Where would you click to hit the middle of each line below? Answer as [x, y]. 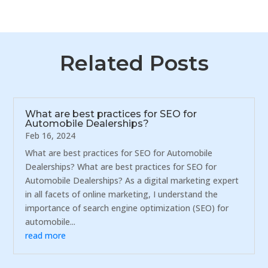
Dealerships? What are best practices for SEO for [121, 166]
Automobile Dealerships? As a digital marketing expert [132, 180]
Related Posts [134, 63]
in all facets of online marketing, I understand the [122, 194]
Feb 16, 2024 [51, 135]
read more [46, 235]
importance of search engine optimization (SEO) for [127, 208]
